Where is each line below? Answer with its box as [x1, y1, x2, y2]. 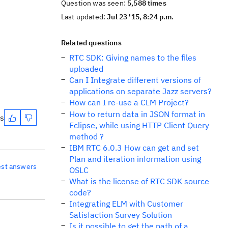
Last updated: [61, 12, 107, 21]
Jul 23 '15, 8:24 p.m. [107, 12, 174, 21]
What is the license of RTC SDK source [69, 176, 209, 186]
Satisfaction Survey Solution [69, 210, 172, 220]
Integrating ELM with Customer [69, 198, 183, 209]
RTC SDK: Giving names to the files [69, 52, 196, 63]
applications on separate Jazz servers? [69, 86, 212, 96]
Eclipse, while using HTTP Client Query [69, 120, 209, 130]
